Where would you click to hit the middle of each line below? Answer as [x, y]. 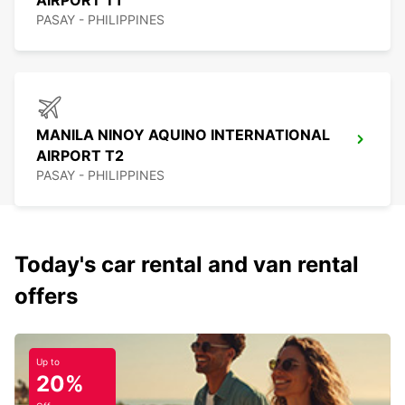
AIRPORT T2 [80, 156]
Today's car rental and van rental [187, 265]
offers [46, 297]
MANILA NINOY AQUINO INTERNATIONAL [183, 135]
